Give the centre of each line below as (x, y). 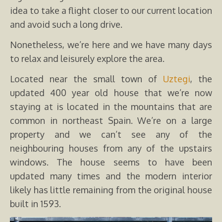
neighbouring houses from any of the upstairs (111, 148)
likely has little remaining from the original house (111, 190)
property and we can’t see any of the (111, 134)
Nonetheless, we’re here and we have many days (111, 44)
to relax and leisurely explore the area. (87, 58)
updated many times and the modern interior (111, 176)
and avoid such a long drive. (66, 24)
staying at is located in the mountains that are (111, 106)
